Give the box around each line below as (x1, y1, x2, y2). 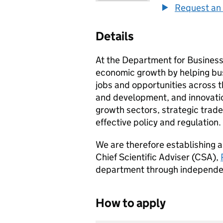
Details (96, 29, 134, 43)
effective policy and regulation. (96, 116, 221, 128)
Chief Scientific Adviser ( (96, 151, 195, 163)
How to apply (96, 196, 166, 210)
